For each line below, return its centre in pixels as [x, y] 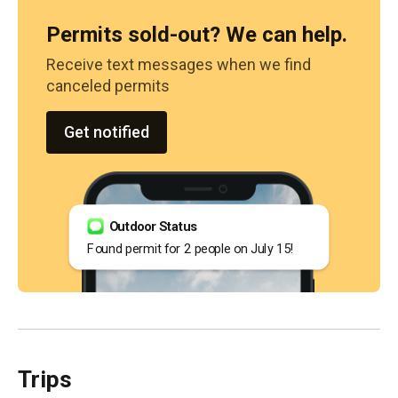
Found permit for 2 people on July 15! [191, 248]
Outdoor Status [153, 227]
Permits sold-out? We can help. [197, 35]
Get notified [107, 132]
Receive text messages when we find [179, 64]
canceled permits [108, 86]
